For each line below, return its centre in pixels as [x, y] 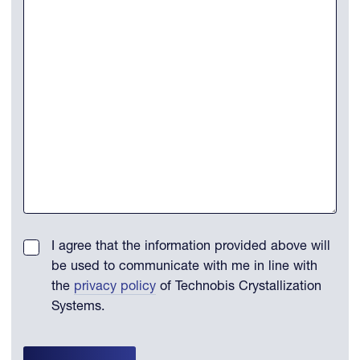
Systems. [78, 308]
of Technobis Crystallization [238, 288]
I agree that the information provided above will [190, 247]
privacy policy [115, 288]
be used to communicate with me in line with [184, 268]
